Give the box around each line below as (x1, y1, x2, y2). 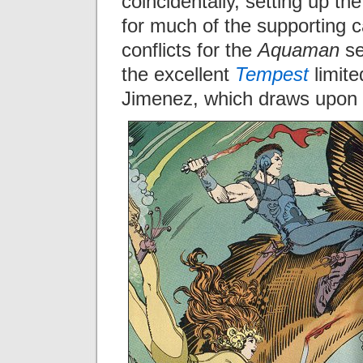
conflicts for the (122, 38, 258, 61)
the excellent (122, 62, 235, 85)
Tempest (235, 62, 309, 85)
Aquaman (258, 38, 340, 61)
